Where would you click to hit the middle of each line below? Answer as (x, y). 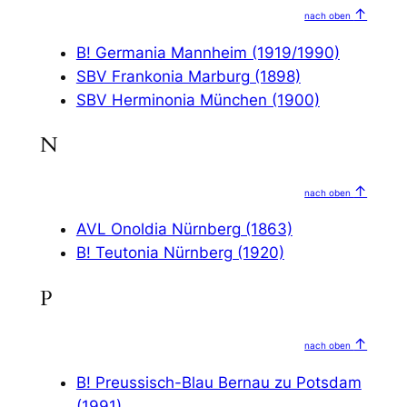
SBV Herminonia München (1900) (198, 100)
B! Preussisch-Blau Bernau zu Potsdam (218, 382)
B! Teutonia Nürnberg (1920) (180, 253)
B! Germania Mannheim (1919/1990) (208, 53)
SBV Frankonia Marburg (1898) (188, 77)
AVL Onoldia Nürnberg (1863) (184, 229)
